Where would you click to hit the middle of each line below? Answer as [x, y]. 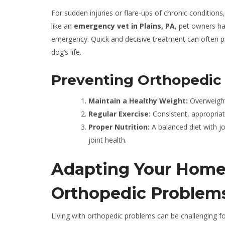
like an [63, 26]
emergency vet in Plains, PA [124, 26]
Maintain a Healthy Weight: [138, 101]
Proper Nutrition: [119, 127]
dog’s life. [66, 52]
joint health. [107, 140]
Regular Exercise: [120, 114]
